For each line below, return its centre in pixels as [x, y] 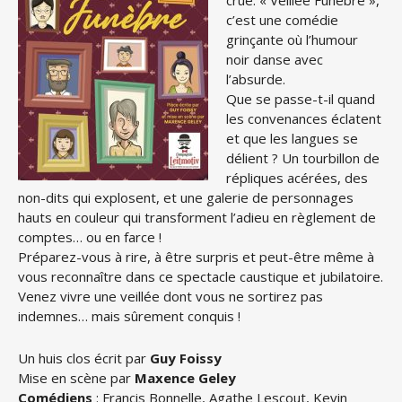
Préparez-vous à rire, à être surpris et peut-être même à [196, 257]
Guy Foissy [186, 358]
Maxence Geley [185, 378]
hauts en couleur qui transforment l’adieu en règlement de [197, 217]
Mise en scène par [76, 378]
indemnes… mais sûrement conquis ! [129, 316]
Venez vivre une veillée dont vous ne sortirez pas [170, 296]
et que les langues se [292, 138]
